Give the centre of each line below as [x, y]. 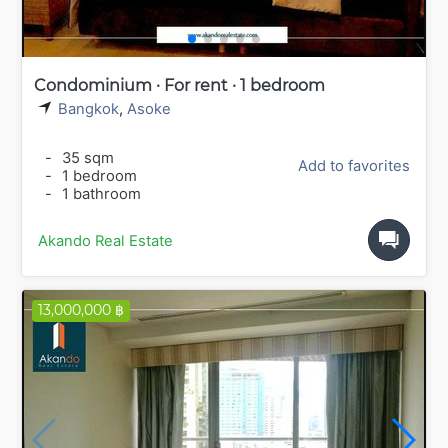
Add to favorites [354, 165]
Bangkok [88, 109]
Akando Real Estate [105, 240]
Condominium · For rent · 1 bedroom [179, 86]
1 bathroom [99, 193]
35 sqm [86, 157]
